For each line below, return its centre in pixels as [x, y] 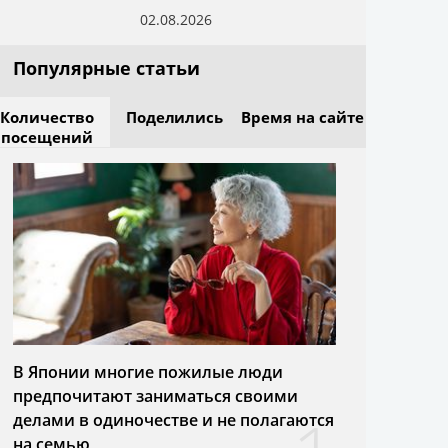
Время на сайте [302, 117]
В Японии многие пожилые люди [148, 371]
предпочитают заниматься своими [155, 395]
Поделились [174, 117]
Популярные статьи [106, 68]
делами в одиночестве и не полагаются [173, 419]
